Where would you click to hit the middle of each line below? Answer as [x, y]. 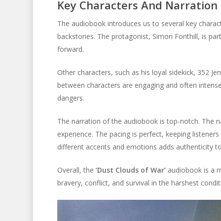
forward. [70, 49]
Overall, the [76, 170]
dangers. [71, 98]
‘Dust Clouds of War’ [130, 170]
